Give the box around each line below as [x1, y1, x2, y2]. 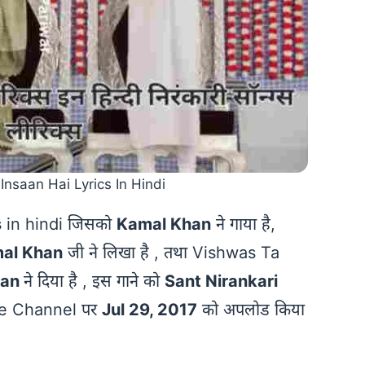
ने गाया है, [211, 214, 275, 235]
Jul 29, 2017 [102, 300, 197, 320]
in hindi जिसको [2, 214, 117, 235]
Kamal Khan [117, 214, 211, 235]
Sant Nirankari [165, 271, 278, 292]
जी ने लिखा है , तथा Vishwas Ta [63, 243, 279, 263]
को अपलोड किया [197, 300, 305, 320]
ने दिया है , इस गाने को [24, 271, 165, 292]
